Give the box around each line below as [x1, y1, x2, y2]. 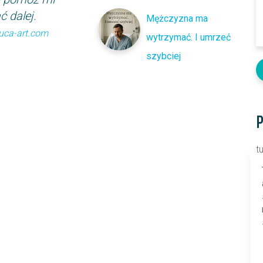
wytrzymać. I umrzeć [146, 31, 231, 43]
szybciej [146, 50, 181, 62]
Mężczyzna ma [146, 12, 208, 24]
